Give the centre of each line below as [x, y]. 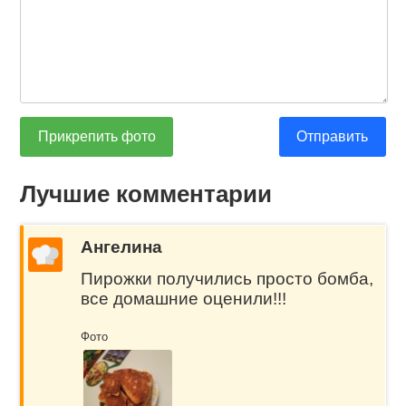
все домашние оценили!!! [183, 298]
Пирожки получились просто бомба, [227, 278]
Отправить [333, 137]
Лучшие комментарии [146, 193]
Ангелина [121, 246]
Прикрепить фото [97, 137]
